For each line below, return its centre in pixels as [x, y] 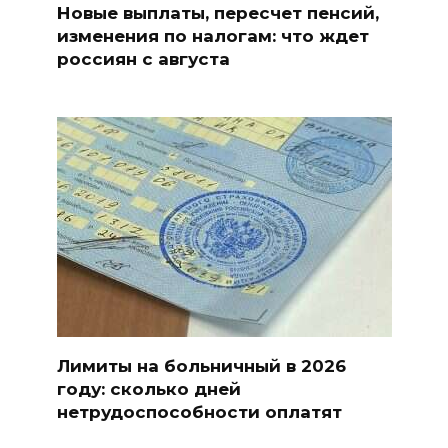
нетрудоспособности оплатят [199, 411]
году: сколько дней [148, 388]
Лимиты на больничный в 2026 [201, 365]
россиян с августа [143, 58]
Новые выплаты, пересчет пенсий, [217, 12]
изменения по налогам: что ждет [212, 35]
